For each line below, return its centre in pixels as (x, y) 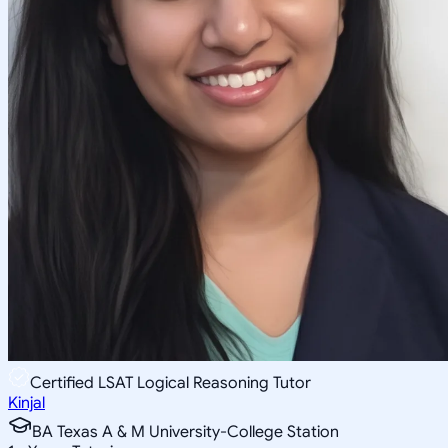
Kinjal (26, 402)
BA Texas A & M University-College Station (185, 431)
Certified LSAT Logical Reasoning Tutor (170, 382)
